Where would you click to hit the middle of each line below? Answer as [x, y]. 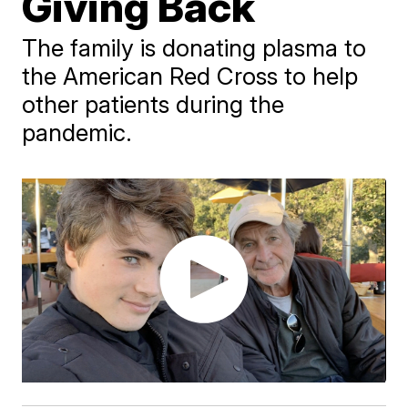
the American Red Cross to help [190, 76]
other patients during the [153, 104]
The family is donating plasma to [194, 48]
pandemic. [77, 133]
